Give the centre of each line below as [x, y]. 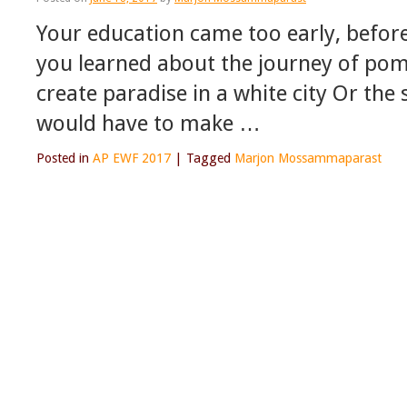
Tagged [208, 159]
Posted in [63, 159]
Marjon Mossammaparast [308, 159]
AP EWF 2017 [132, 159]
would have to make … [149, 124]
